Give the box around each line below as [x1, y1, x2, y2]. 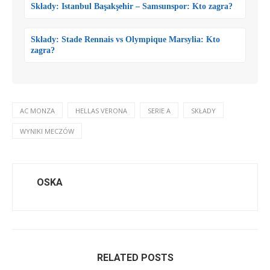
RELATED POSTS [96, 251, 174, 263]
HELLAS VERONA [75, 105, 127, 115]
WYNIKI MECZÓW [20, 126, 74, 136]
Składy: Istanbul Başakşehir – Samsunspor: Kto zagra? [31, 1, 233, 11]
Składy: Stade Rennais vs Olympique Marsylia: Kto [31, 34, 220, 44]
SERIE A [148, 105, 171, 115]
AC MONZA [20, 105, 55, 115]
